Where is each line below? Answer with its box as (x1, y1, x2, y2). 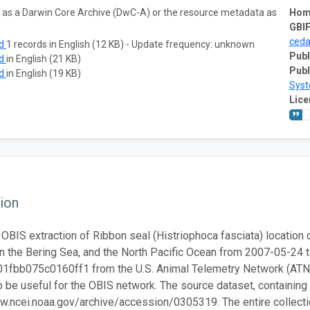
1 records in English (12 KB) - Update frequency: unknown (6, 38, 255, 50)
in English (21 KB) (6, 53, 81, 64)
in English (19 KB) (6, 67, 81, 79)
